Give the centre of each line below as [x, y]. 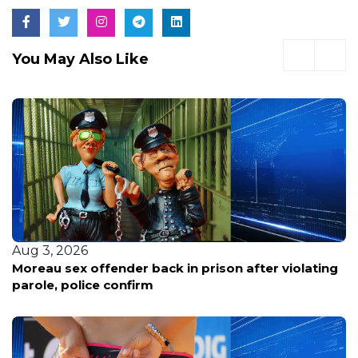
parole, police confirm [83, 285]
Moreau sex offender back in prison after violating [175, 268]
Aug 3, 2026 [50, 251]
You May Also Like [80, 60]
